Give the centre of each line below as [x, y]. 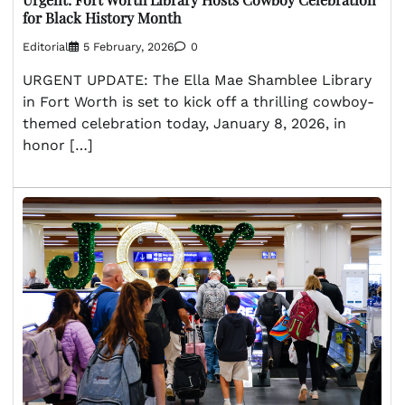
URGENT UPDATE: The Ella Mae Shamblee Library [197, 80]
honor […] [58, 145]
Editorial [46, 46]
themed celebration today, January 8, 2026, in [184, 123]
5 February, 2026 [129, 46]
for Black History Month [102, 17]
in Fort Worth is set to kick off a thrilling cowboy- [198, 101]
